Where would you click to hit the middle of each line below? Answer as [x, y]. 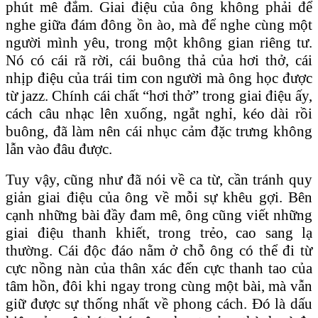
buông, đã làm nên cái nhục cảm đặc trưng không [159, 131]
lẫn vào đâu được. [59, 149]
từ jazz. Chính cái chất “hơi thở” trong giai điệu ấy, [159, 95]
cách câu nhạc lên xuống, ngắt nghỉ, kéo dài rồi [159, 113]
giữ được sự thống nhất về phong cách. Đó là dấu [159, 303]
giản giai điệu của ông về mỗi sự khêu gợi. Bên [159, 197]
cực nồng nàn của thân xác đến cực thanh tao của [159, 268]
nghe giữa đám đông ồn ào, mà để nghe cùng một [159, 24]
